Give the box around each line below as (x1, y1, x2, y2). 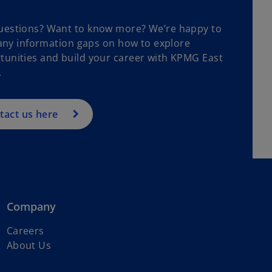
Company (6, 199, 56, 214)
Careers (6, 224, 44, 238)
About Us (6, 239, 52, 253)
